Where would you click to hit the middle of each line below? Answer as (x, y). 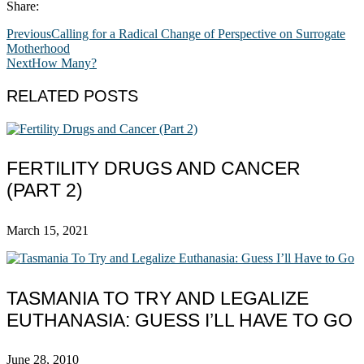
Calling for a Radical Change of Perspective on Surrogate (198, 33)
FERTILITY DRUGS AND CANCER (154, 169)
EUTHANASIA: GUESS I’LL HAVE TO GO (180, 320)
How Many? (64, 63)
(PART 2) (45, 191)
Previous (29, 33)
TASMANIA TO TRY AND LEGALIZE (158, 298)
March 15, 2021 (48, 231)
